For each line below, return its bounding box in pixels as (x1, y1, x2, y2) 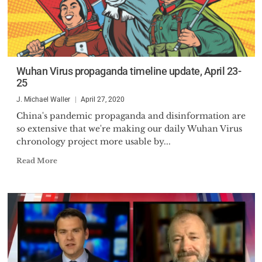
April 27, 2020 (80, 95, 125, 104)
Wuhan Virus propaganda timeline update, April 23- (16, 65, 241, 77)
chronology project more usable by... (16, 136, 171, 147)
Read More (16, 156, 57, 165)
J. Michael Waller (16, 95, 70, 104)
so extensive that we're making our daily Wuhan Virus (16, 123, 242, 134)
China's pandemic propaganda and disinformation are (16, 111, 246, 121)
